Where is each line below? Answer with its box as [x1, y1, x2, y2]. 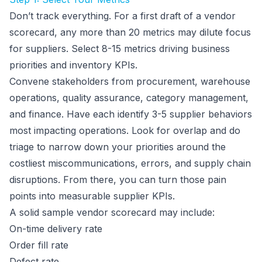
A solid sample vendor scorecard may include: [9, 206, 215, 218]
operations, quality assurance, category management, [9, 92, 249, 104]
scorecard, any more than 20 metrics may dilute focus [9, 26, 251, 38]
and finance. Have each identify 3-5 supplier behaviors [9, 108, 252, 120]
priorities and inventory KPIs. [9, 59, 137, 71]
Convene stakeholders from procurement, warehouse [9, 75, 250, 87]
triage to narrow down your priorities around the [9, 141, 226, 153]
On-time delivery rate [9, 223, 102, 235]
